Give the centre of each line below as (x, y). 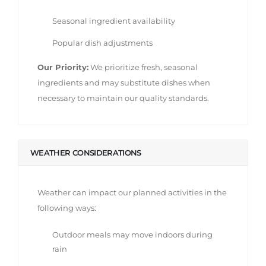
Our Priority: (63, 67)
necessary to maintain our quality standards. (123, 98)
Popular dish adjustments (102, 42)
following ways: (67, 208)
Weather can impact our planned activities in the (132, 192)
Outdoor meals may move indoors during (132, 234)
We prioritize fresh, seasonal (143, 67)
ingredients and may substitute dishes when (124, 82)
